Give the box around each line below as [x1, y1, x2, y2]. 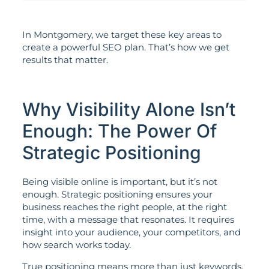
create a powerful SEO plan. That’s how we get [22, 41, 229, 53]
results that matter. [22, 54, 108, 66]
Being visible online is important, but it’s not [22, 176, 217, 188]
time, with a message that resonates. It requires [22, 214, 234, 226]
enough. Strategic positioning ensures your [22, 189, 213, 201]
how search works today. [22, 239, 131, 251]
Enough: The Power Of [22, 120, 217, 142]
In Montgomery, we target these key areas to [22, 29, 222, 41]
